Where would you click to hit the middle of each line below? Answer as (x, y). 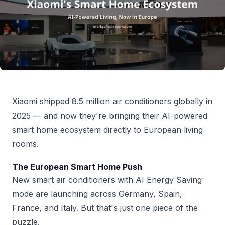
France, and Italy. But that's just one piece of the (105, 208)
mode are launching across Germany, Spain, (97, 194)
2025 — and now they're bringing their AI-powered (110, 116)
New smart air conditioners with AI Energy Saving (107, 180)
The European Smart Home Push (77, 167)
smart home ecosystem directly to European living (107, 130)
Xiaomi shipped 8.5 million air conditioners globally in (112, 102)
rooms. (25, 144)
